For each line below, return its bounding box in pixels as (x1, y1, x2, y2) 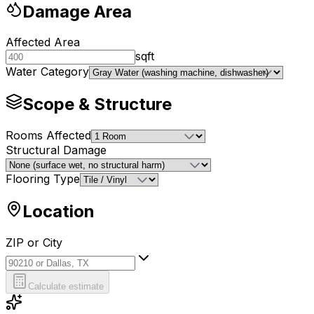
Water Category (6, 64, 89, 79)
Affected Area (6, 35, 80, 50)
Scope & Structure (22, 94, 172, 115)
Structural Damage (6, 143, 107, 158)
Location (22, 201, 95, 222)
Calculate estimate (28, 281, 104, 292)
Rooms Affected (6, 128, 91, 143)
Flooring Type (6, 172, 80, 186)
